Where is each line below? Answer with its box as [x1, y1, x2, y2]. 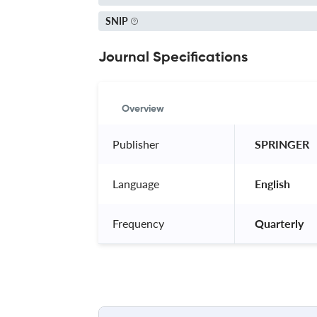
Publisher [113, 137, 159, 151]
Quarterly [252, 216, 306, 230]
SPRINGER [252, 137, 312, 151]
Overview [122, 103, 164, 114]
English [252, 176, 293, 190]
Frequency [113, 216, 164, 230]
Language [113, 176, 159, 190]
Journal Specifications [98, 50, 248, 65]
